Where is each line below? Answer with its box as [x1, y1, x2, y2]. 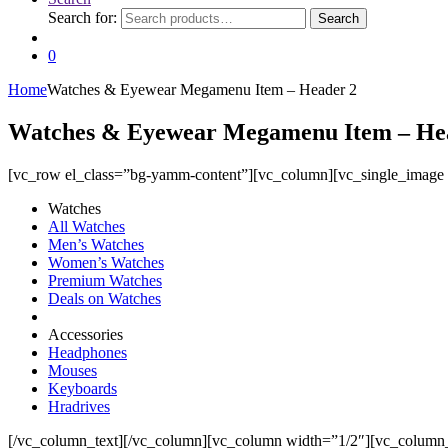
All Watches [48, 217, 125, 235]
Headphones [48, 343, 127, 361]
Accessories [48, 325, 123, 343]
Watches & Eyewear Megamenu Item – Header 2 [47, 81, 357, 98]
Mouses [48, 361, 97, 379]
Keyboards [48, 379, 117, 397]
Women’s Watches [48, 253, 164, 271]
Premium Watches [48, 271, 162, 289]
